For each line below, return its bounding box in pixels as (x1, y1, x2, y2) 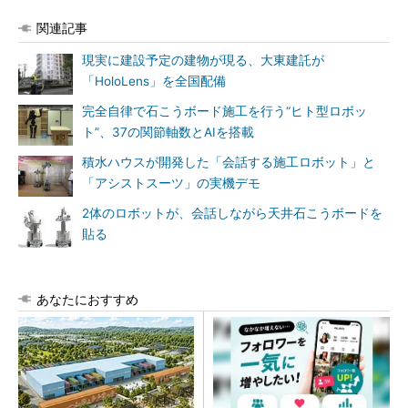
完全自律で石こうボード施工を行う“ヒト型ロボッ (82, 104, 367, 118)
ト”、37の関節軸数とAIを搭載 (82, 125, 254, 139)
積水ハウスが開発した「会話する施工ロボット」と (82, 155, 375, 169)
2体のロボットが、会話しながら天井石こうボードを (82, 206, 382, 220)
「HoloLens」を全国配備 (82, 74, 226, 88)
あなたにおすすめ (36, 291, 138, 307)
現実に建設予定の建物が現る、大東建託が (82, 53, 324, 67)
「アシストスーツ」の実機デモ (82, 176, 260, 190)
